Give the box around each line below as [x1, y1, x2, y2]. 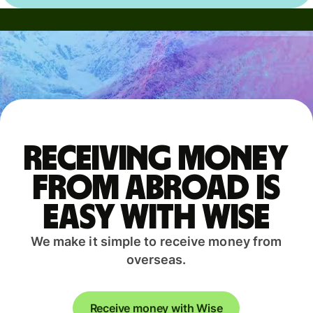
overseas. [126, 252, 187, 267]
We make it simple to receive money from [30, 233, 282, 249]
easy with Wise [43, 200, 270, 235]
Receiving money [24, 141, 289, 177]
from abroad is [32, 170, 280, 206]
